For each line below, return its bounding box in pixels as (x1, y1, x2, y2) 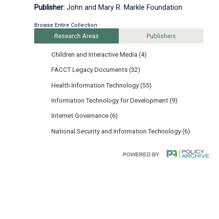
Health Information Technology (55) (51, 81, 152, 89)
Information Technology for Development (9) (51, 96, 178, 104)
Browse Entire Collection (34, 22, 98, 29)
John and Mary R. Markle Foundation (65, 3, 183, 12)
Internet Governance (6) (51, 112, 118, 120)
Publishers (146, 32, 176, 40)
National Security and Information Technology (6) (51, 127, 191, 135)
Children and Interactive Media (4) (51, 50, 147, 58)
